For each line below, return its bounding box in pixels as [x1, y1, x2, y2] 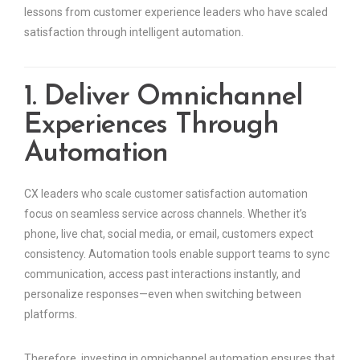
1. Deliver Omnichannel [24, 84, 303, 112]
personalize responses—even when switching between [24, 288, 301, 301]
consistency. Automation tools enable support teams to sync [24, 247, 329, 261]
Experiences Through [24, 112, 280, 141]
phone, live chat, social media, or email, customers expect [24, 227, 313, 241]
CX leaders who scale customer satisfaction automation [24, 187, 308, 201]
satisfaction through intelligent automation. [24, 26, 243, 39]
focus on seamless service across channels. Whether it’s [24, 207, 307, 221]
